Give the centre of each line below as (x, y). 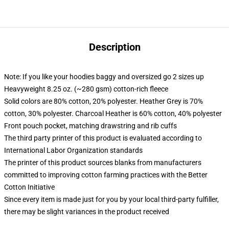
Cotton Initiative (29, 187)
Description (114, 47)
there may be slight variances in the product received (87, 212)
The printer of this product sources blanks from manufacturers (103, 163)
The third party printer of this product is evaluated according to (103, 138)
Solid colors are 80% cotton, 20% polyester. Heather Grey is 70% (104, 101)
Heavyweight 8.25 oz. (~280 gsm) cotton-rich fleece (86, 89)
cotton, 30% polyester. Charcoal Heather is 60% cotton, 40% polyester (113, 113)
